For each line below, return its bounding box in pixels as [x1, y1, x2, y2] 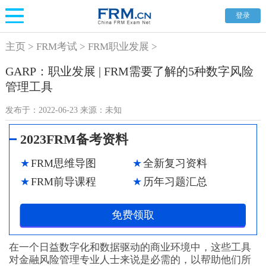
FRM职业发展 [87, 40, 149, 52]
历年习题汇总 [142, 175, 207, 188]
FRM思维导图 [30, 157, 96, 169]
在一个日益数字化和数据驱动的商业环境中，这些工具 [8, 241, 251, 253]
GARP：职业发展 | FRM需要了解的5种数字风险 [5, 65, 254, 78]
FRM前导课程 [30, 175, 96, 188]
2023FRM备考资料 [20, 132, 129, 147]
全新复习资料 [142, 157, 207, 169]
